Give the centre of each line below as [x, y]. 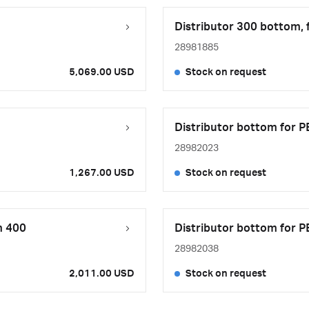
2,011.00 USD [102, 274]
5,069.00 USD [102, 72]
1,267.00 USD [102, 173]
